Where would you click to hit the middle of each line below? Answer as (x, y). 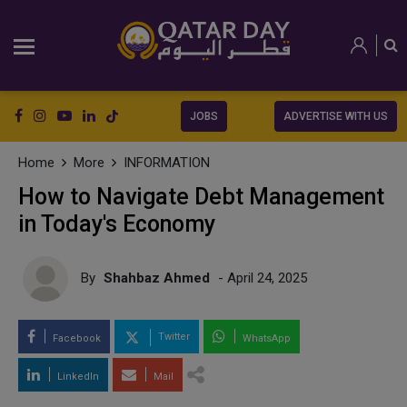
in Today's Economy (117, 224)
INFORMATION (167, 163)
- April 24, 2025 (261, 278)
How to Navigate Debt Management (201, 197)
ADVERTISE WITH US (336, 116)
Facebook (75, 338)
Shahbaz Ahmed (157, 278)
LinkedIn (77, 377)
